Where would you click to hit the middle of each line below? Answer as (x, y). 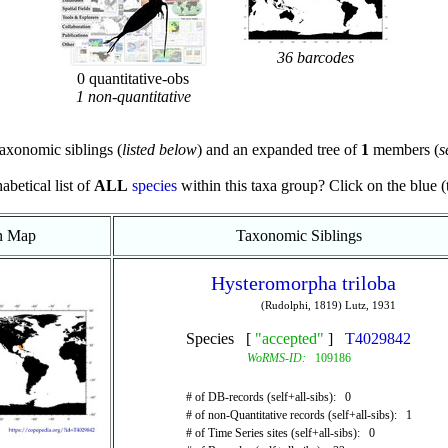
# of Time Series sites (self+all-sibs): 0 (280, 433)
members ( (403, 149)
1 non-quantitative (133, 96)
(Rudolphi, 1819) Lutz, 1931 (328, 305)
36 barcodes (315, 57)
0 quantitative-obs (133, 78)
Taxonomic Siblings (298, 235)
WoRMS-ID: (276, 358)
